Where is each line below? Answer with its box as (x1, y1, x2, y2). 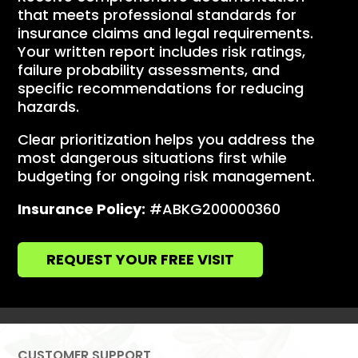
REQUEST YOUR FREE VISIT (46, 249, 235, 270)
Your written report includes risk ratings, (18, 42, 306, 62)
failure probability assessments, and (18, 60, 280, 81)
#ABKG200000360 (149, 199, 281, 220)
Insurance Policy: (18, 199, 146, 220)
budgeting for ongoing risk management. (18, 166, 316, 187)
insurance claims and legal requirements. (18, 23, 314, 44)
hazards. (18, 97, 80, 117)
